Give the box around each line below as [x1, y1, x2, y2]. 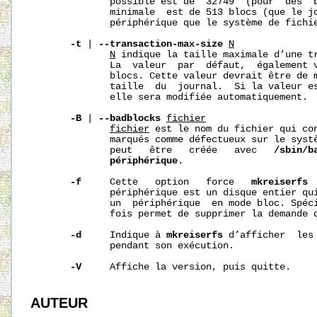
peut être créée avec [30, 145, 275, 156]
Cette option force [81, 177, 252, 188]
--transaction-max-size [98, 39, 224, 50]
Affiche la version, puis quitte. [81, 262, 292, 273]
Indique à [81, 230, 167, 241]
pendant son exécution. [30, 241, 235, 252]
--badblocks [98, 113, 161, 125]
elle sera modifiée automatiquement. [30, 92, 309, 103]
